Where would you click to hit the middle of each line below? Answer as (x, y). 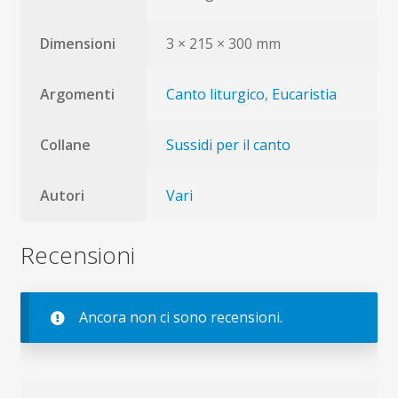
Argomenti (78, 95)
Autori (63, 196)
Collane (66, 145)
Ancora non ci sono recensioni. (180, 317)
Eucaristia (305, 95)
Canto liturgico (216, 95)
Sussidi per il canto (229, 145)
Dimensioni (78, 44)
